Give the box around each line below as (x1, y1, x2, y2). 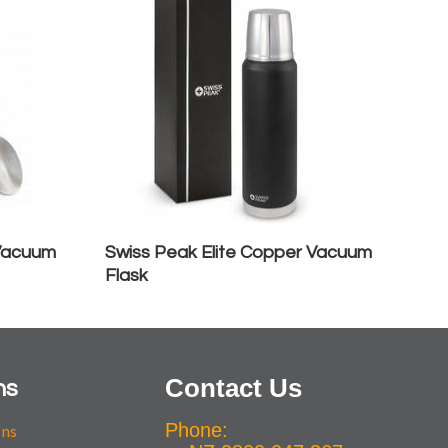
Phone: (165, 419, 228, 441)
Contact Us (165, 373, 302, 403)
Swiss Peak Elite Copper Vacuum (105, 243, 372, 262)
